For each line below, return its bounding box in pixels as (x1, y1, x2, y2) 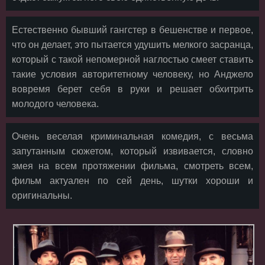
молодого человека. (12, 99, 99, 109)
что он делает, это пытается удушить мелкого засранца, (12, 40, 253, 50)
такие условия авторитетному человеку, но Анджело (12, 69, 253, 79)
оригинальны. (12, 190, 72, 201)
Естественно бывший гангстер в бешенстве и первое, (12, 25, 253, 35)
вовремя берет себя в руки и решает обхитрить (12, 84, 253, 94)
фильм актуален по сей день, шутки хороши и (12, 176, 253, 186)
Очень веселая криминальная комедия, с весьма (12, 131, 253, 141)
